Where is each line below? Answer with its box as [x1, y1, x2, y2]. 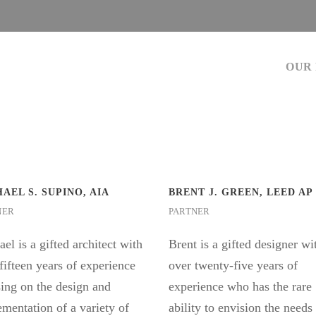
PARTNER [169, 206, 210, 217]
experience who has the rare [169, 279, 312, 293]
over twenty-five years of [169, 258, 298, 272]
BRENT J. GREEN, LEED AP [169, 187, 313, 197]
